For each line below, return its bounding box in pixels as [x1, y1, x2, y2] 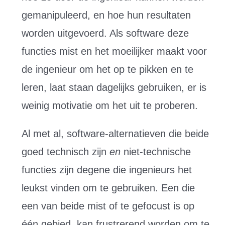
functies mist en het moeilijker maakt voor [21, 46, 207, 57]
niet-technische [123, 146, 191, 157]
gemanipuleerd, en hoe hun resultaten [21, 10, 191, 21]
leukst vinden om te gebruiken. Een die [21, 182, 195, 193]
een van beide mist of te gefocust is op [21, 200, 194, 211]
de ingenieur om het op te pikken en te [21, 64, 193, 75]
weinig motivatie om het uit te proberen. [21, 100, 198, 111]
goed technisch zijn [21, 146, 109, 157]
